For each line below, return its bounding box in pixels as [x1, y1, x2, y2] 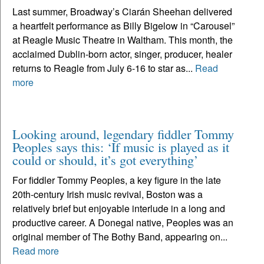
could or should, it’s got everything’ [12, 150, 198, 169]
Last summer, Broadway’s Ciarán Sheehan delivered [12, 4, 232, 18]
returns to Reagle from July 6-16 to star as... [12, 61, 195, 75]
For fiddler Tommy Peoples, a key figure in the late [12, 173, 221, 187]
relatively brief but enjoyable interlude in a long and [12, 201, 225, 215]
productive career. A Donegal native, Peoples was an [12, 215, 233, 229]
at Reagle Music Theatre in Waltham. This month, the [12, 32, 233, 47]
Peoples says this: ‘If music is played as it [12, 137, 229, 156]
